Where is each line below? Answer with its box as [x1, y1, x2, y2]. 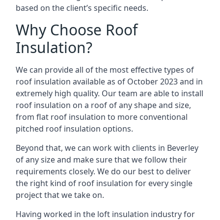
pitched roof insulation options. [16, 123, 133, 134]
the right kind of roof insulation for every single [16, 178, 192, 189]
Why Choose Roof [16, 20, 137, 40]
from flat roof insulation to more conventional [16, 111, 188, 122]
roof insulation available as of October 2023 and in [16, 76, 203, 87]
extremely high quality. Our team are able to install [16, 88, 203, 99]
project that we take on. [16, 190, 104, 200]
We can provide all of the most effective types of [16, 64, 194, 75]
